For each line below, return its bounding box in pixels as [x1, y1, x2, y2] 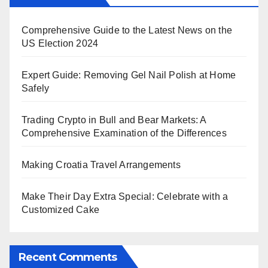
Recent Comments [19, 250, 117, 264]
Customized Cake [22, 204, 99, 215]
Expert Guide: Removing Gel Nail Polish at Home [22, 69, 236, 80]
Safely [22, 83, 50, 93]
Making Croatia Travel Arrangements [22, 159, 181, 170]
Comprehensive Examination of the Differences [22, 127, 227, 138]
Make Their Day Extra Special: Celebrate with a [22, 191, 229, 202]
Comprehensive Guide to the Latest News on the [22, 25, 233, 35]
